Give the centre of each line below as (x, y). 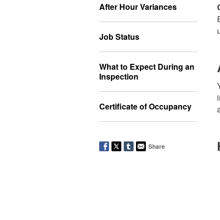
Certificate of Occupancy (145, 106)
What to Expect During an (147, 67)
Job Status (119, 37)
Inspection (119, 76)
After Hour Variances (138, 7)
